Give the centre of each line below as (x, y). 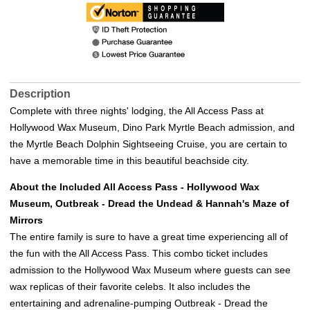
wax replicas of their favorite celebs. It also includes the (130, 287)
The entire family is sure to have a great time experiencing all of (149, 237)
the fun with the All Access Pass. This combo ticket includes (139, 254)
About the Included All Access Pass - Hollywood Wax (135, 187)
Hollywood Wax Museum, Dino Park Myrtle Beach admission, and (152, 128)
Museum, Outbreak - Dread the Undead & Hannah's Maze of (149, 204)
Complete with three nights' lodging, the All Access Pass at (137, 111)
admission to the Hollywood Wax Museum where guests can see (150, 270)
